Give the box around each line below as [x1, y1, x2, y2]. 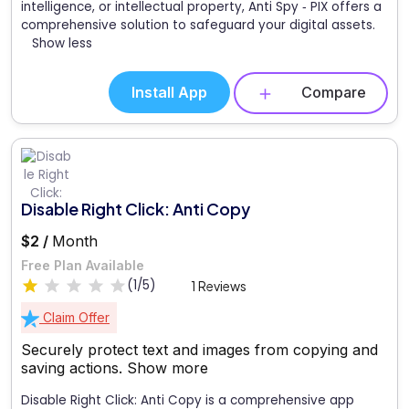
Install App [131, 83, 207, 102]
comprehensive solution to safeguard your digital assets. [21, 16, 375, 35]
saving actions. [21, 358, 127, 377]
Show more [127, 358, 208, 377]
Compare [301, 83, 366, 102]
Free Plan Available [21, 257, 144, 273]
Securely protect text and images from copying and [21, 340, 378, 359]
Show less [32, 35, 92, 53]
